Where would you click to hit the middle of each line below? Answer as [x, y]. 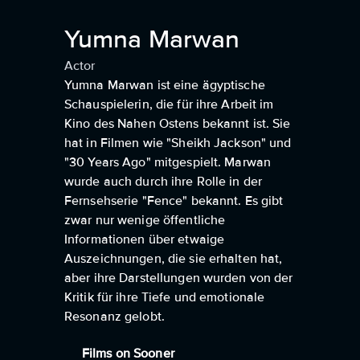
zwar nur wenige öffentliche [145, 220]
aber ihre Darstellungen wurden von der [179, 278]
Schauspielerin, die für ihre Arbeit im [169, 104]
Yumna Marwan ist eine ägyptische [165, 85]
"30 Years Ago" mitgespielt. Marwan [168, 162]
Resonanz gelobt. [115, 317]
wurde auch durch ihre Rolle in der [164, 182]
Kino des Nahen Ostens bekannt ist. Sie [178, 124]
